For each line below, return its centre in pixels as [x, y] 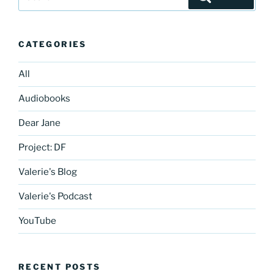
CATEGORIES [53, 44]
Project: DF [42, 148]
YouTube [37, 221]
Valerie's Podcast [55, 197]
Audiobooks [44, 99]
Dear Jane [39, 123]
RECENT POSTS [60, 266]
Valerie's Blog [48, 172]
